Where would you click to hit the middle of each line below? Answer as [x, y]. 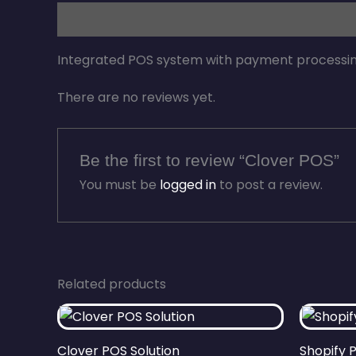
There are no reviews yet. [136, 97]
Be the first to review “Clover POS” [209, 160]
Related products [112, 284]
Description [92, 20]
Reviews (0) [178, 20]
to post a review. [269, 184]
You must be [119, 184]
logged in [188, 184]
